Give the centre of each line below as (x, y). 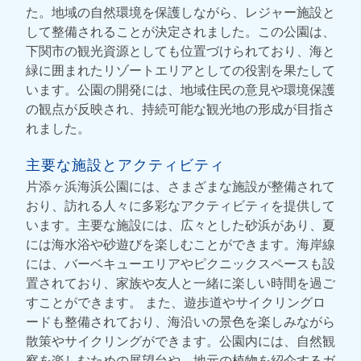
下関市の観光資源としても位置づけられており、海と (180, 51)
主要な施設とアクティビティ (125, 164)
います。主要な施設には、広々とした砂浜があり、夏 (180, 225)
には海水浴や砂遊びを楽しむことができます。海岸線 (180, 244)
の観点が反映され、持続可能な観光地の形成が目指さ (180, 109)
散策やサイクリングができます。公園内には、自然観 (180, 341)
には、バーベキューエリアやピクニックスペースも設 (180, 263)
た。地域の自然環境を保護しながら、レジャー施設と (180, 12)
